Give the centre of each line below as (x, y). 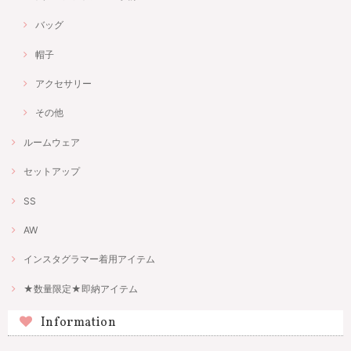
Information (78, 322)
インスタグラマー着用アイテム (89, 259)
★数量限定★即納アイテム (81, 288)
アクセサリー (63, 84)
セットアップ (52, 172)
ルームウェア (52, 142)
